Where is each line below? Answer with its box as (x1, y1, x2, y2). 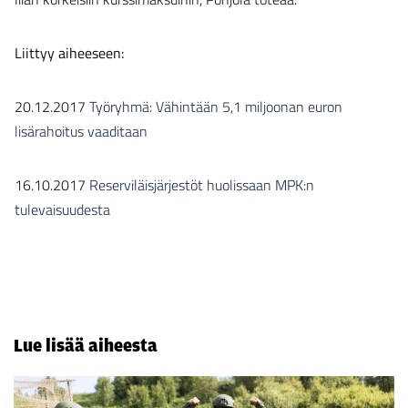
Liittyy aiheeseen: (15, 42, 127, 64)
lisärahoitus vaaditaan (15, 120, 148, 142)
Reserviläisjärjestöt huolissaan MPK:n (89, 174, 314, 196)
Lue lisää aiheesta (14, 334, 158, 356)
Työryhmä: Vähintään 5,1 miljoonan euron (89, 96, 342, 117)
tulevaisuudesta (15, 199, 110, 220)
